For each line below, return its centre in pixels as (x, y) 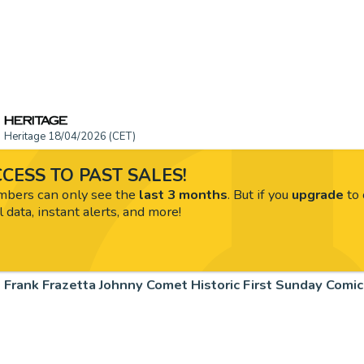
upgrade (317, 194)
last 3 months (183, 194)
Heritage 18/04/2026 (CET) (70, 136)
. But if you (259, 194)
